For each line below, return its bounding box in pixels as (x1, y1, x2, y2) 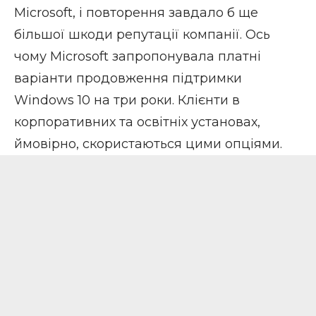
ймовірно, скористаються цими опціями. (14, 136, 282, 152)
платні (218, 49, 261, 65)
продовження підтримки (73, 71, 242, 87)
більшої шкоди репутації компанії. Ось (14, 27, 270, 43)
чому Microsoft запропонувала (14, 49, 218, 65)
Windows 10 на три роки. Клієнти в (14, 92, 240, 109)
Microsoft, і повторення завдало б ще (14, 5, 258, 21)
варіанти (14, 71, 73, 87)
